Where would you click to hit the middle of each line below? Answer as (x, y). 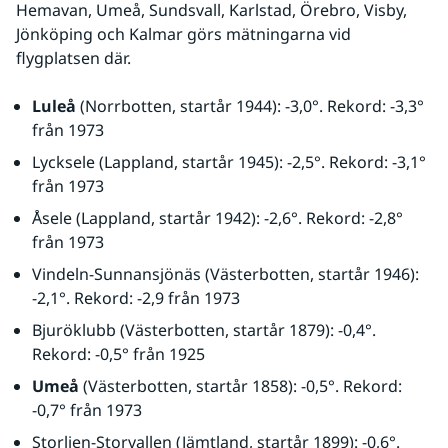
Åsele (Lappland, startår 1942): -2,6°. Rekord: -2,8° (217, 218)
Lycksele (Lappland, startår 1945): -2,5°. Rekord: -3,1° (229, 162)
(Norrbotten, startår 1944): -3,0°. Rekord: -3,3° (250, 106)
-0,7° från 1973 (87, 410)
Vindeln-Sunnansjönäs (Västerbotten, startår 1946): (225, 274)
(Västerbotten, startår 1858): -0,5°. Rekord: (242, 386)
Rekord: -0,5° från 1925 (118, 354)
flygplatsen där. (75, 58)
